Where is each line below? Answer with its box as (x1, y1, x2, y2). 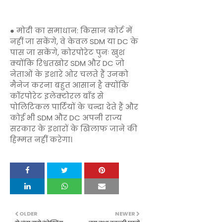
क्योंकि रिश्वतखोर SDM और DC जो (10, 57, 124, 68)
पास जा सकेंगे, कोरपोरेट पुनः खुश (10, 47, 125, 57)
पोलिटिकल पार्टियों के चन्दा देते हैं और (10, 101, 138, 112)
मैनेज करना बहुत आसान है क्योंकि (10, 79, 129, 90)
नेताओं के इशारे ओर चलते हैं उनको (10, 68, 128, 79)
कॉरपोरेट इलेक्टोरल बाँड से (10, 90, 104, 101)
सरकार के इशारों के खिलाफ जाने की (10, 123, 137, 134)
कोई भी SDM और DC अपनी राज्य (10, 112, 122, 123)
